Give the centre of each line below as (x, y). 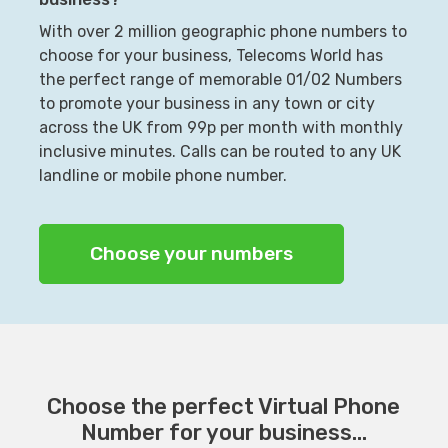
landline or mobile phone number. (162, 175)
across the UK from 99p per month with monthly (220, 127)
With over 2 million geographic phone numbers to (222, 31)
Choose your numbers (191, 253)
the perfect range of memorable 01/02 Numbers (220, 79)
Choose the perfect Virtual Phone (224, 406)
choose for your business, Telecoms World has (210, 55)
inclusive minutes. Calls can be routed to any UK (219, 151)
